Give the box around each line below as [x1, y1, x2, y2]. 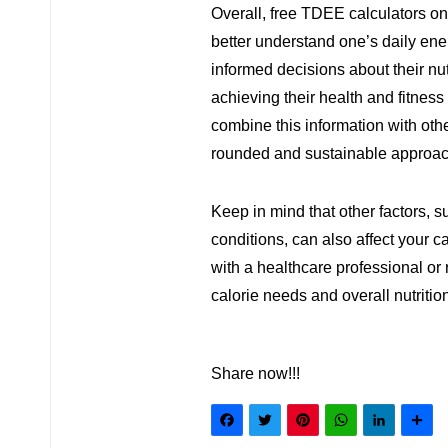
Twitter [288, 409, 383, 445]
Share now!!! [211, 365, 300, 382]
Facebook [250, 409, 392, 445]
